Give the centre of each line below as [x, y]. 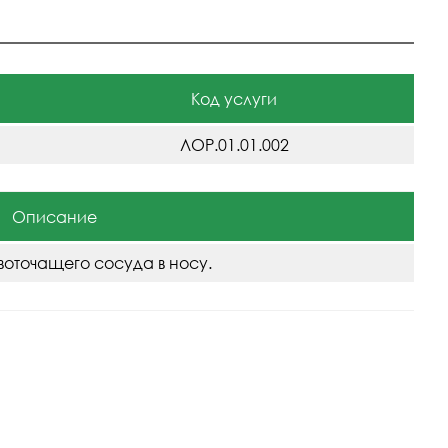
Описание [54, 217]
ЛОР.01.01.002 [234, 145]
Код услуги [234, 99]
